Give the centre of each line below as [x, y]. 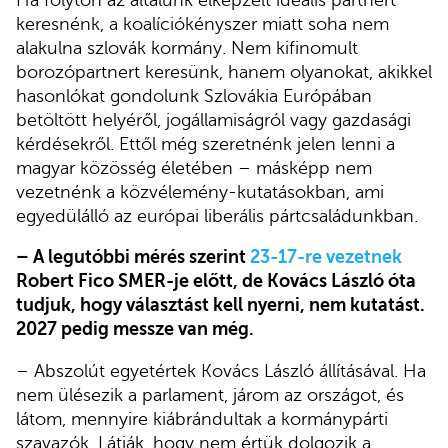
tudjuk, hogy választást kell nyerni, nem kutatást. [220, 305]
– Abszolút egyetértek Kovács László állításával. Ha [221, 370]
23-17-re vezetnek [326, 257]
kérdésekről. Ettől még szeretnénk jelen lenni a [205, 143]
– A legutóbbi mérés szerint [133, 257]
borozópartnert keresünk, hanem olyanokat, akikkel [224, 71]
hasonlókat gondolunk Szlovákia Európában [194, 95]
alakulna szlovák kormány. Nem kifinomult [187, 47]
